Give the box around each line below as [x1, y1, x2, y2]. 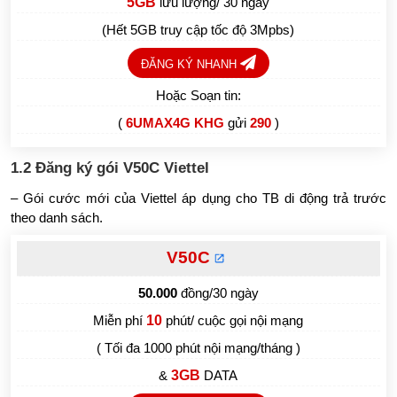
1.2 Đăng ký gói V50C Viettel [11, 159, 210, 176]
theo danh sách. [11, 209, 104, 225]
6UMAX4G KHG [125, 114, 228, 130]
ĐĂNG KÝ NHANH [140, 57, 240, 71]
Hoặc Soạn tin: [155, 87, 241, 103]
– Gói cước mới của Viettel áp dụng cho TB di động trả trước [11, 190, 386, 206]
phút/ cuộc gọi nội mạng [166, 312, 304, 328]
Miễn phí [93, 312, 147, 328]
